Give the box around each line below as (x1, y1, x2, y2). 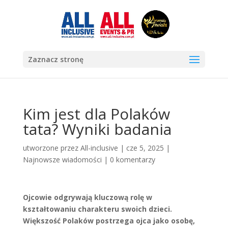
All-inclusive (80, 143, 118, 153)
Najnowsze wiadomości (22, 155, 102, 164)
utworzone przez (22, 143, 80, 153)
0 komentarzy (109, 155, 155, 164)
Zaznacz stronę (27, 54, 83, 64)
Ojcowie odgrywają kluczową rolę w (22, 192, 152, 202)
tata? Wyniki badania (22, 119, 172, 139)
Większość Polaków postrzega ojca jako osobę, (22, 216, 195, 225)
